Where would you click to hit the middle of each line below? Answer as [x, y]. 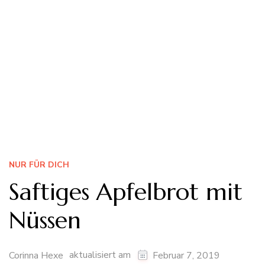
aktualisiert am [101, 255]
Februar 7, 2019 [186, 256]
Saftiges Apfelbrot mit [126, 192]
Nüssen [45, 220]
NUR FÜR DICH [39, 165]
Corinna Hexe [36, 256]
